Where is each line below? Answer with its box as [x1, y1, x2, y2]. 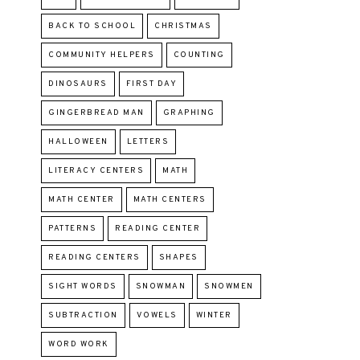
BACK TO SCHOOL [48, 20, 136, 31]
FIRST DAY [125, 78, 177, 89]
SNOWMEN [204, 280, 254, 292]
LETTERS [126, 136, 169, 147]
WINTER [195, 309, 232, 321]
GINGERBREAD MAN [48, 107, 145, 118]
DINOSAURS [48, 78, 108, 89]
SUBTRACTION [48, 309, 118, 321]
